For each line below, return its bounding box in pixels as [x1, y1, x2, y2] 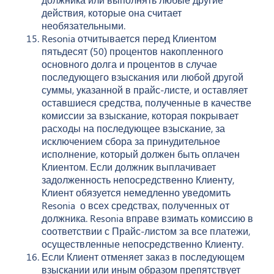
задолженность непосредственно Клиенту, [42, 172, 234, 186]
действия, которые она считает [42, 6, 182, 19]
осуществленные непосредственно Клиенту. [42, 237, 243, 250]
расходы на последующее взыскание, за [42, 121, 225, 135]
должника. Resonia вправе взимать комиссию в [42, 211, 253, 224]
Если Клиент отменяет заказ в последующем [42, 250, 245, 263]
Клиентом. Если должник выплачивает [42, 160, 216, 173]
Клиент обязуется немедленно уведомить [42, 185, 231, 199]
